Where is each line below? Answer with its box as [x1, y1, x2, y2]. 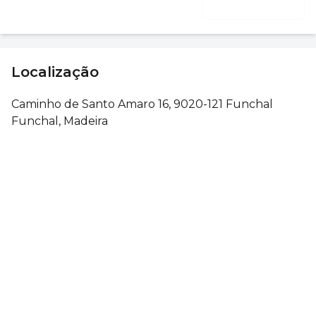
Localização [11, 63, 99, 80]
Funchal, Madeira [11, 114, 108, 128]
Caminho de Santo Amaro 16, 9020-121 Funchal [11, 97, 273, 111]
